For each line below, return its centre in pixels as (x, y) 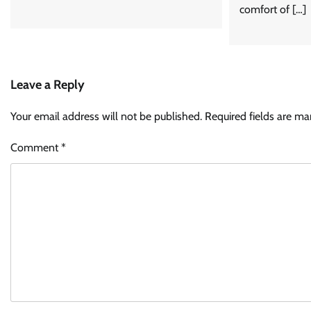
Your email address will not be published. (106, 117)
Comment (36, 148)
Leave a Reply (48, 85)
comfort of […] (272, 10)
